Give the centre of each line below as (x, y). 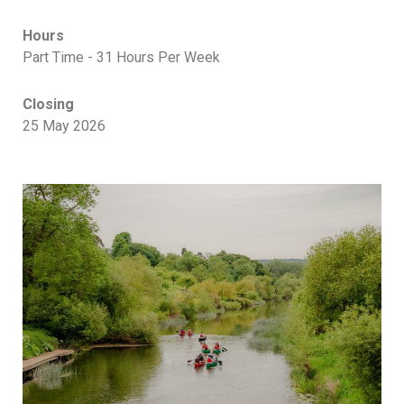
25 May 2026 (64, 126)
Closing (48, 104)
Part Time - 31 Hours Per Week (121, 57)
